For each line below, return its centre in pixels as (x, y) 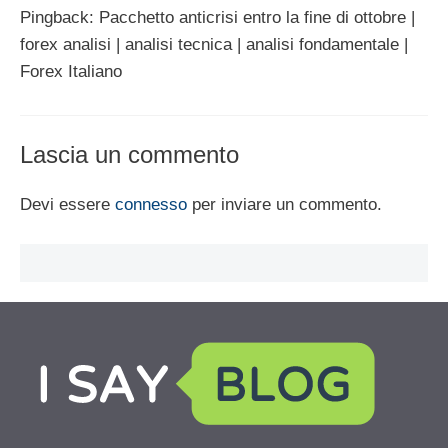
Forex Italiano (71, 71)
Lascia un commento (129, 155)
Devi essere (67, 205)
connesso (151, 205)
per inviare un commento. (284, 205)
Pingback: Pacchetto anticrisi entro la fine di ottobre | (217, 17)
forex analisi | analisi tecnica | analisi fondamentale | (214, 44)
